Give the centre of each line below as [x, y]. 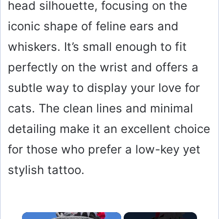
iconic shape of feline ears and [93, 26]
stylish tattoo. [46, 170]
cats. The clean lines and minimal [100, 109]
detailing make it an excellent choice [109, 129]
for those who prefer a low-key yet [104, 150]
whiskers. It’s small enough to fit [97, 47]
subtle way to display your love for [104, 88]
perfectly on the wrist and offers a [103, 67]
